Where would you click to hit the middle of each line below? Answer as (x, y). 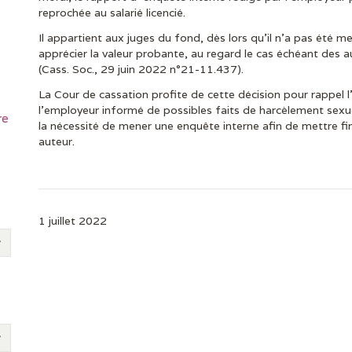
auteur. (57, 141)
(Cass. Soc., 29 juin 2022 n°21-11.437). (141, 69)
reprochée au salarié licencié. (112, 13)
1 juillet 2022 (73, 221)
